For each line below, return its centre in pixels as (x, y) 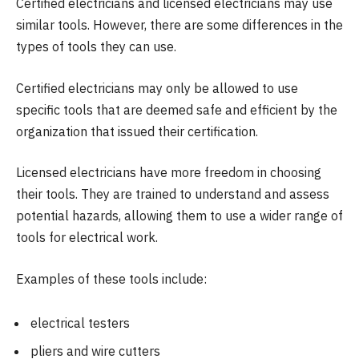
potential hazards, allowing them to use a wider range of (179, 216)
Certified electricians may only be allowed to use (157, 88)
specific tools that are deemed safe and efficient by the (177, 109)
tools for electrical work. (87, 238)
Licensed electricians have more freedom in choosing (169, 173)
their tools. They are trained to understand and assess (173, 194)
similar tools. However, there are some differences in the (179, 25)
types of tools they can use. (96, 47)
